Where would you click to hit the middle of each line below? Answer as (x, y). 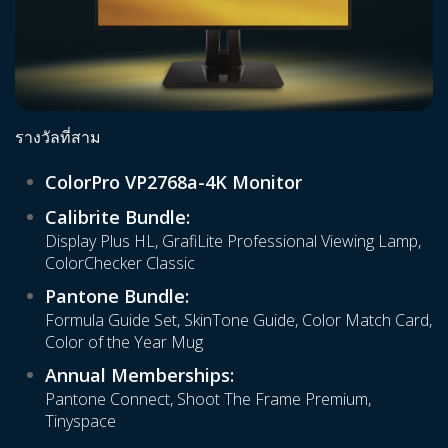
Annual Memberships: (139, 375)
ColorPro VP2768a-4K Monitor (173, 182)
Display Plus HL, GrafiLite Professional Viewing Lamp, (233, 241)
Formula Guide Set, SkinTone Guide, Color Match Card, (238, 320)
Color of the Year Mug (124, 342)
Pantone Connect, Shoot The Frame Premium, (208, 399)
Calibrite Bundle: (117, 217)
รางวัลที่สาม (58, 137)
